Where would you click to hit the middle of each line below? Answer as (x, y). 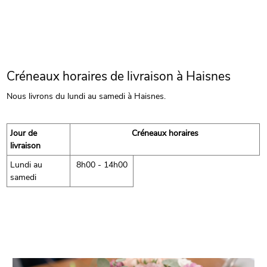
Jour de (24, 133)
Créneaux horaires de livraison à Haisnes (119, 76)
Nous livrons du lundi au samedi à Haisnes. (86, 96)
